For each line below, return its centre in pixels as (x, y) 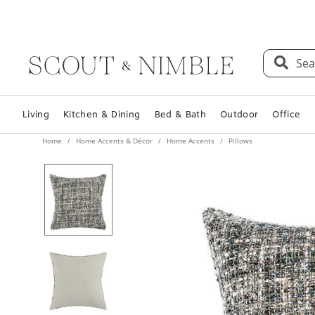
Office (287, 108)
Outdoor (239, 108)
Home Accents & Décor (114, 134)
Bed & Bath (180, 108)
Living (36, 108)
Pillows (239, 134)
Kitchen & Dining (102, 108)
